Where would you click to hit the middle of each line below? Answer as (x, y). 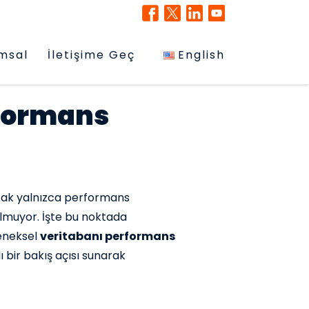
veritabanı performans (108, 236)
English (201, 55)
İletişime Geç (91, 55)
